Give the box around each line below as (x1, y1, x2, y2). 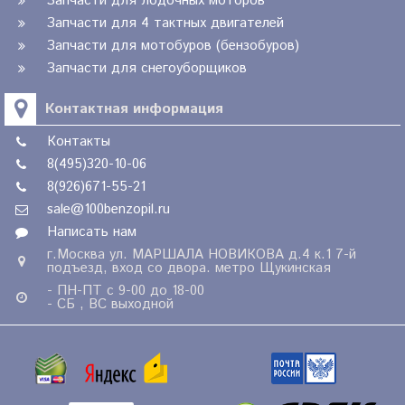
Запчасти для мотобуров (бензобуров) (47, 36, 299, 56)
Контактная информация (45, 98, 223, 119)
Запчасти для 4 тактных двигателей (47, 14, 284, 33)
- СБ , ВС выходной (47, 295, 174, 315)
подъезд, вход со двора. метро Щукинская (47, 259, 331, 278)
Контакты (47, 132, 110, 152)
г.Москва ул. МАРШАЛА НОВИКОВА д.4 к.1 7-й (47, 245, 356, 265)
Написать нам (47, 222, 137, 242)
